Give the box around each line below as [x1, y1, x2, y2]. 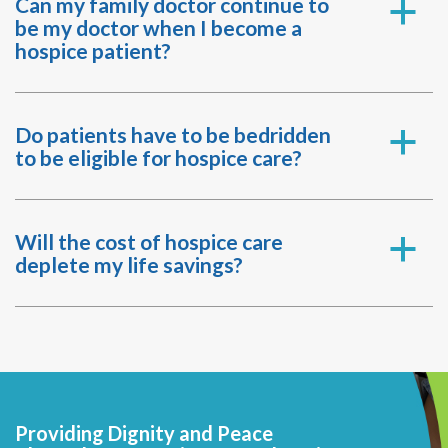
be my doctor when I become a [15, 15, 302, 40]
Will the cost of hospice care [15, 229, 283, 254]
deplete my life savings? [15, 252, 243, 277]
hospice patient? [15, 38, 171, 63]
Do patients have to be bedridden [15, 122, 331, 147]
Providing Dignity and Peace [15, 421, 273, 445]
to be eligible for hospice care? [15, 145, 302, 170]
